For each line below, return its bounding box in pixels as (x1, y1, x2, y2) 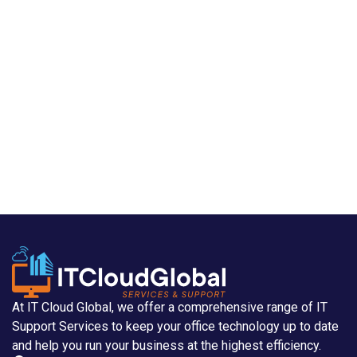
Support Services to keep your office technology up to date (12, 318, 339, 334)
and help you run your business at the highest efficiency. (12, 337, 321, 353)
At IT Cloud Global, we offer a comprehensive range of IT (12, 299, 328, 315)
